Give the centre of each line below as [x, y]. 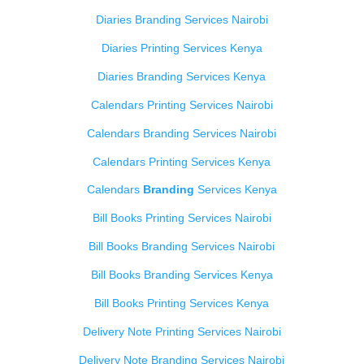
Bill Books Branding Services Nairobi [182, 247]
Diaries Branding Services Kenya [182, 76]
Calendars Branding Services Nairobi [182, 133]
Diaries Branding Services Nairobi [182, 20]
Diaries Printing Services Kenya [182, 48]
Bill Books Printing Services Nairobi [182, 218]
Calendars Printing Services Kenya [182, 161]
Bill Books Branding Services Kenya [182, 275]
